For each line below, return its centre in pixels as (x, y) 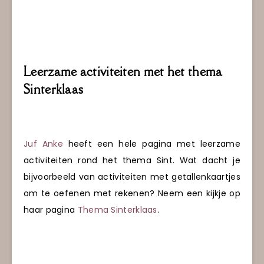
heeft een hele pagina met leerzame (151, 144)
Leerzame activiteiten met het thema (123, 71)
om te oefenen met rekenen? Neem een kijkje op (132, 194)
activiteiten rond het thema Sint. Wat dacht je (132, 161)
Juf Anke (43, 144)
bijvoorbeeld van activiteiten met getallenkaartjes (132, 177)
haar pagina (51, 210)
